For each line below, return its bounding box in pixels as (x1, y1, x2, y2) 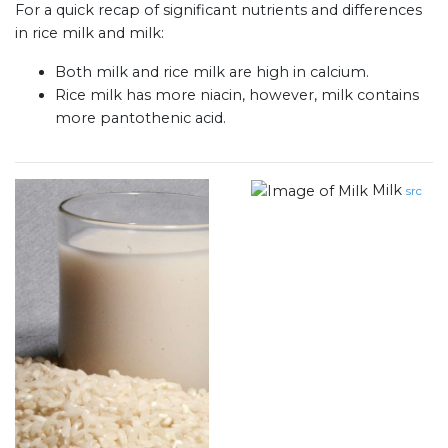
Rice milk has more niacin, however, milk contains (55, 86, 419, 105)
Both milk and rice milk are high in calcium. (55, 63, 369, 82)
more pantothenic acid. (55, 109, 226, 128)
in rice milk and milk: (15, 24, 164, 43)
